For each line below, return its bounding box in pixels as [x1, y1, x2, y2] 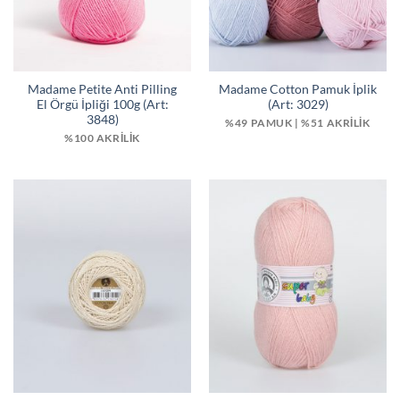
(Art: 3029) [267, 97, 329, 112]
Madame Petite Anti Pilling [28, 82, 177, 97]
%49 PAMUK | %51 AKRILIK [225, 116, 371, 129]
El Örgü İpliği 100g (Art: [36, 97, 169, 112]
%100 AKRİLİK [64, 131, 140, 144]
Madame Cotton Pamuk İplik [219, 82, 377, 97]
